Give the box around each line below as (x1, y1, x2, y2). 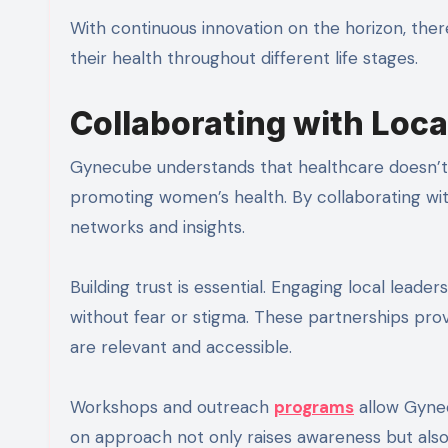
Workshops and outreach (70, 396, 274, 419)
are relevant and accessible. (70, 336, 292, 359)
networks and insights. (70, 216, 245, 239)
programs (274, 396, 354, 419)
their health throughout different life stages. (70, 47, 418, 70)
